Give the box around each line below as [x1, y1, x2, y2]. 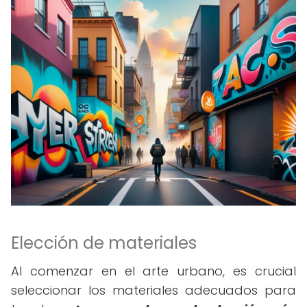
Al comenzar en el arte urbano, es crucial [11, 262, 296, 280]
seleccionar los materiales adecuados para [11, 282, 296, 299]
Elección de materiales [11, 232, 197, 254]
